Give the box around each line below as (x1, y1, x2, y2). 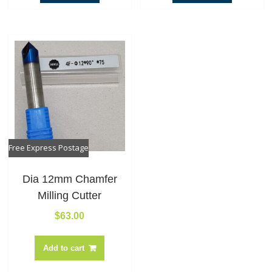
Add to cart (43, 243, 85, 253)
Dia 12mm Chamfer (22, 172, 117, 185)
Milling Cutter (38, 189, 102, 202)
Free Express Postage (8, 142, 89, 154)
